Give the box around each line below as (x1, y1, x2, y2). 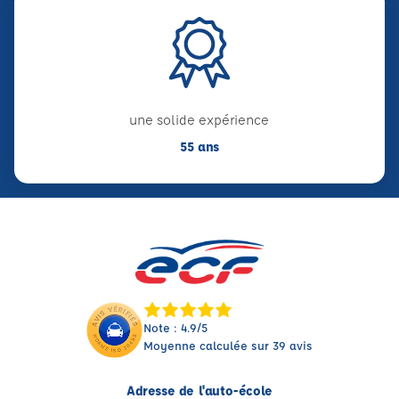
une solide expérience (129, 111, 270, 129)
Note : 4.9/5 (143, 320, 208, 336)
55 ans (179, 138, 219, 156)
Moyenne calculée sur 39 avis (143, 338, 313, 354)
